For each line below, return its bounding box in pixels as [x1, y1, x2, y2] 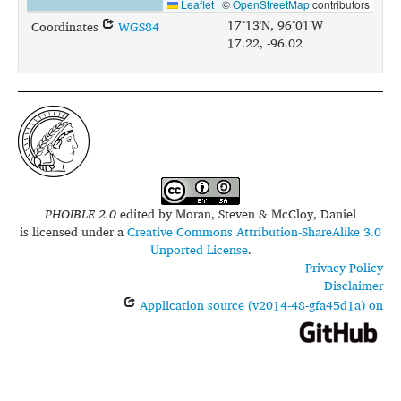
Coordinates [31, 16, 102, 37]
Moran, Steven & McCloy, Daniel [175, 203, 356, 224]
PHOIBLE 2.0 [45, 203, 116, 224]
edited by [116, 203, 175, 224]
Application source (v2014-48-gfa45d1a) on [136, 294, 383, 315]
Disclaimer [324, 275, 383, 295]
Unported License [149, 239, 248, 260]
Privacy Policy [305, 257, 383, 277]
